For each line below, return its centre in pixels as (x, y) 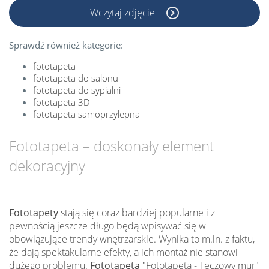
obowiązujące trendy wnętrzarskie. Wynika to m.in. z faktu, (132, 239)
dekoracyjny (47, 165)
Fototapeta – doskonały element (112, 145)
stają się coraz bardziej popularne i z (137, 212)
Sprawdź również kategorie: (66, 45)
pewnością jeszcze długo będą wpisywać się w (107, 225)
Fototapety (34, 212)
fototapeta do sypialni (77, 90)
